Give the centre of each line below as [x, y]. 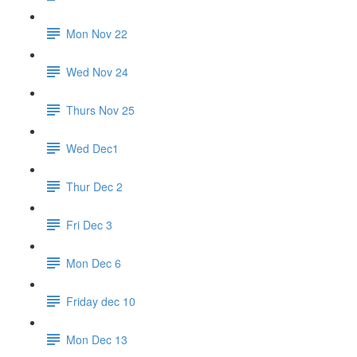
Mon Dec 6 [94, 263]
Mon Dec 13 [97, 339]
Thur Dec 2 [94, 186]
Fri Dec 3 [89, 224]
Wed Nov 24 [97, 71]
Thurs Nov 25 [100, 110]
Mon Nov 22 [97, 33]
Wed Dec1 [92, 148]
